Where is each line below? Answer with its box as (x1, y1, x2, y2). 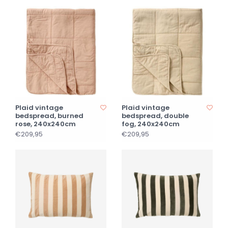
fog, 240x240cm (122, 119, 180, 129)
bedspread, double (122, 111, 189, 121)
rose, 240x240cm (15, 119, 76, 129)
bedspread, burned (15, 111, 83, 121)
